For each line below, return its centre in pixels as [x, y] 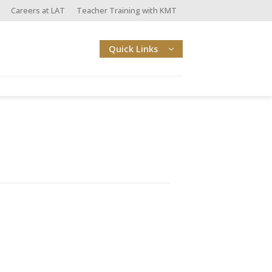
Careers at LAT [38, 10]
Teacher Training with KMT [127, 10]
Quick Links [133, 49]
